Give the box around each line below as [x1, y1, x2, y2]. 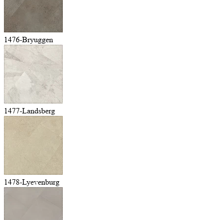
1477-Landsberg [4, 106, 55, 115]
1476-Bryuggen [4, 35, 53, 44]
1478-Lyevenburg [4, 177, 59, 187]
